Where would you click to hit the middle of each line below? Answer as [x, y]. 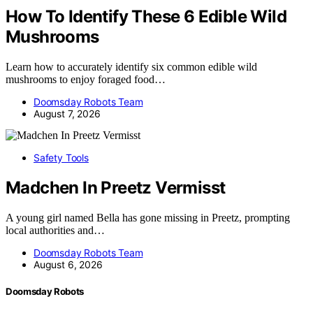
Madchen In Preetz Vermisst [116, 188]
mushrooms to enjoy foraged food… [86, 80]
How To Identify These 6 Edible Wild [146, 17]
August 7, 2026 [67, 114]
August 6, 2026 [68, 265]
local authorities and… [55, 231]
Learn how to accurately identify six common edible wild [131, 67]
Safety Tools [61, 158]
